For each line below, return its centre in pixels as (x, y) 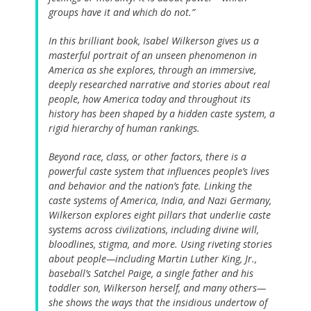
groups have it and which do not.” (122, 12)
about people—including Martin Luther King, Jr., (153, 259)
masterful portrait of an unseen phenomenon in (153, 56)
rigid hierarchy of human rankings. (124, 128)
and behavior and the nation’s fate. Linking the (150, 186)
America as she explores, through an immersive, (152, 70)
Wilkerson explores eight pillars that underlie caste (160, 215)
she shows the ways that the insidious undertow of (158, 303)
